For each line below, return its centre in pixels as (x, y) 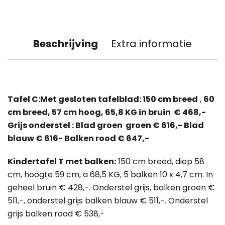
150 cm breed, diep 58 (160, 162)
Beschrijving (66, 44)
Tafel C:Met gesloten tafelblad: (75, 99)
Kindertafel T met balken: (62, 162)
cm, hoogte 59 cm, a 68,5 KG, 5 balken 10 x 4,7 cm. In (110, 175)
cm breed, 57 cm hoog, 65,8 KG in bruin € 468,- (107, 113)
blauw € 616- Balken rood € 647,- (78, 139)
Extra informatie (151, 44)
